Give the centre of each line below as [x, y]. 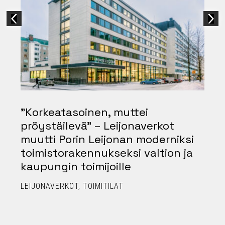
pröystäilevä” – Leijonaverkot [97, 126]
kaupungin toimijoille [76, 166]
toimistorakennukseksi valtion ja [107, 153]
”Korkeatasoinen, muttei [84, 112]
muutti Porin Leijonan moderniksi [107, 139]
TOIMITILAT [103, 186]
